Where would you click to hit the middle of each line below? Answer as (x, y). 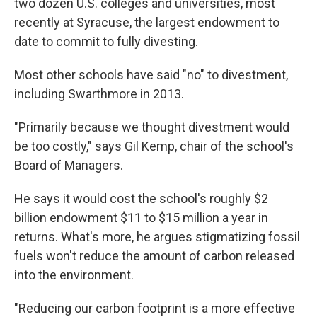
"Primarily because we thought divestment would (152, 127)
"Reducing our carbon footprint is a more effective (155, 308)
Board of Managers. (69, 165)
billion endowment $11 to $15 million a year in (141, 217)
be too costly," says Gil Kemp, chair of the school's (154, 146)
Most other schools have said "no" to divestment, (151, 74)
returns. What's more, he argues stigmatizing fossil (157, 236)
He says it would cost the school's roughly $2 (141, 198)
